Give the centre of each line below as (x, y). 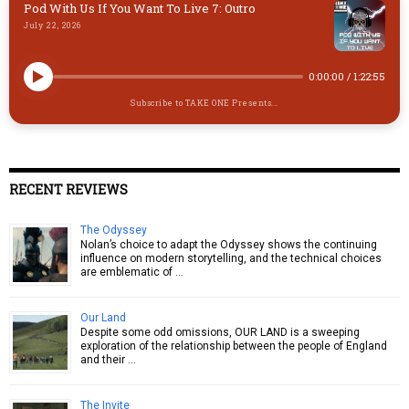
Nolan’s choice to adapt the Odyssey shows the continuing (229, 244)
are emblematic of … (132, 272)
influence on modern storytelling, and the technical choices (231, 258)
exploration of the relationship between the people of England (234, 346)
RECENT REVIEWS (68, 189)
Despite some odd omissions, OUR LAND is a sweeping (220, 332)
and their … (108, 359)
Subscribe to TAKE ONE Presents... (204, 102)
